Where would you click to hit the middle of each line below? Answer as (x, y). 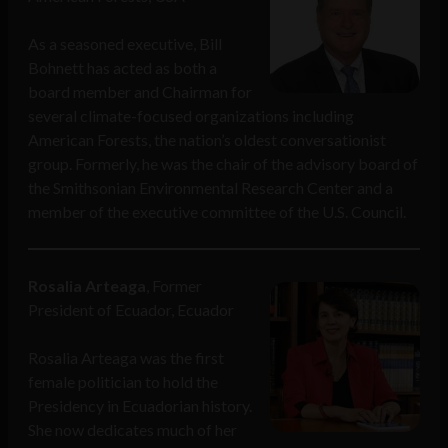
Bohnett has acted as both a (122, 68)
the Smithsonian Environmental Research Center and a (210, 188)
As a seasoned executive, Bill (125, 44)
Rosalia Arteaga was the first (126, 358)
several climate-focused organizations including (191, 116)
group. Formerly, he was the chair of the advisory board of (223, 164)
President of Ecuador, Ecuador (131, 310)
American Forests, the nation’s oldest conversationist (207, 140)
